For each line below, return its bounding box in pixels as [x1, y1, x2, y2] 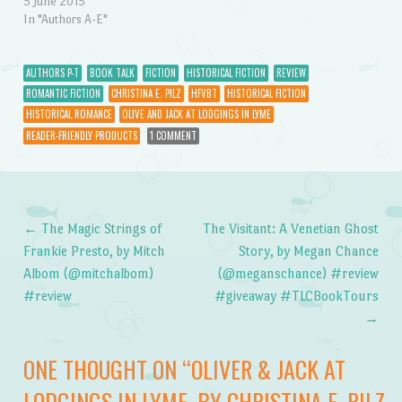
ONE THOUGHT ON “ [22, 351, 191, 386]
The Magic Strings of [37, 220, 162, 236]
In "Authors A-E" [22, 13, 108, 27]
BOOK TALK [89, 65, 135, 80]
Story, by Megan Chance [239, 242, 380, 258]
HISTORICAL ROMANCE [25, 107, 112, 122]
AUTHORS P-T [25, 65, 79, 80]
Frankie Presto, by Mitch [22, 242, 165, 258]
